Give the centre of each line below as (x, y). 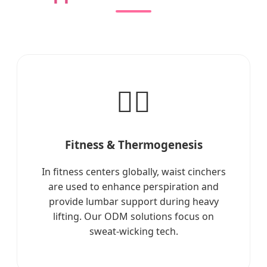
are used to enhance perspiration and (133, 186)
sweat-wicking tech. (133, 231)
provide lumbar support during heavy (133, 201)
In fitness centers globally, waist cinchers (133, 171)
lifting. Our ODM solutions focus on (133, 216)
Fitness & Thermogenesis (133, 145)
